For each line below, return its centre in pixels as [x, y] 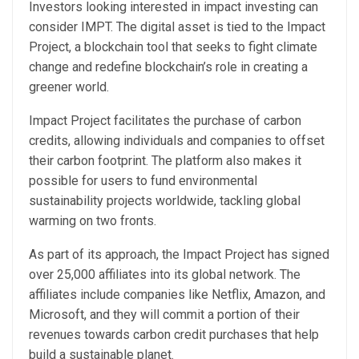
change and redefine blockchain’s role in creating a [168, 67]
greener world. [71, 87]
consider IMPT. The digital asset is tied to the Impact [177, 27]
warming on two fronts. [94, 221]
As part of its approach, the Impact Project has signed [179, 254]
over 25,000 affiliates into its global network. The [165, 274]
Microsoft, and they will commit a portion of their [164, 315]
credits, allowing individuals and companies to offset [177, 141]
